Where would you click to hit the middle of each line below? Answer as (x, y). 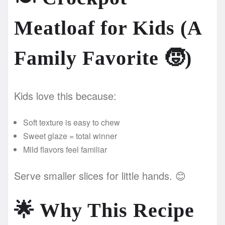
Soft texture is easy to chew (72, 122)
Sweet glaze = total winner (70, 136)
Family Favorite (89, 58)
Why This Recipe (115, 210)
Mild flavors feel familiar (65, 149)
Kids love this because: (65, 95)
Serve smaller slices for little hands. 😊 (100, 175)
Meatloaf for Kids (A (108, 28)
